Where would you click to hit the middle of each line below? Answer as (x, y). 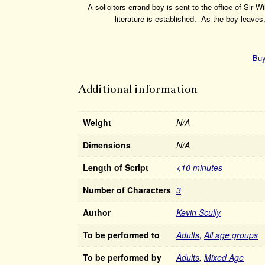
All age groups (231, 235)
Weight (97, 122)
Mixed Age (224, 257)
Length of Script (116, 167)
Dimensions (107, 145)
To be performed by (122, 257)
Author (97, 212)
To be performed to (121, 235)
